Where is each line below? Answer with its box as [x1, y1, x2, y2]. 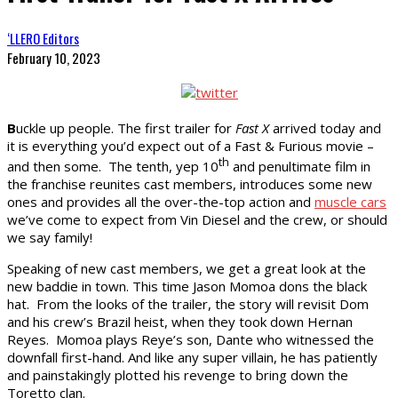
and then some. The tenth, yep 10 [7, 156, 219, 175]
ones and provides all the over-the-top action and [7, 192, 314, 211]
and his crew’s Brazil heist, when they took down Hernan [7, 312, 353, 330]
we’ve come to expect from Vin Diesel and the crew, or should [7, 210, 387, 228]
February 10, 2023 [7, 47, 100, 68]
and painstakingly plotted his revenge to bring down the [7, 365, 348, 384]
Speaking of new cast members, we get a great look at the [7, 259, 366, 277]
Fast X [235, 118, 269, 137]
